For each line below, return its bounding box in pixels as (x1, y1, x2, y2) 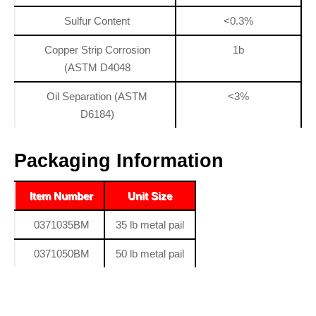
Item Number (30, 189, 93, 202)
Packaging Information (14, 150, 224, 171)
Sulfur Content (64, 14, 130, 27)
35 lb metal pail (116, 218, 184, 231)
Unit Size (128, 189, 172, 202)
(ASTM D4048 (63, 61, 130, 73)
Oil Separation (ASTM (47, 90, 147, 102)
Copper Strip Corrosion (44, 43, 150, 56)
